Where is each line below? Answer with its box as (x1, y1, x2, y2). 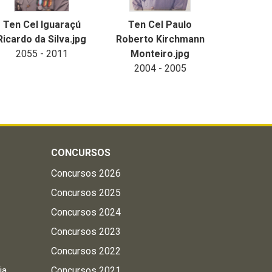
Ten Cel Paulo (128, 19, 192, 30)
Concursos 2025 (50, 187, 121, 199)
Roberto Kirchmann (115, 33, 205, 45)
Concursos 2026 (50, 168, 121, 179)
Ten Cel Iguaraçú (2, 19, 81, 30)
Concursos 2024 (50, 206, 121, 218)
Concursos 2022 (50, 245, 121, 257)
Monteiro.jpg (131, 48, 189, 59)
